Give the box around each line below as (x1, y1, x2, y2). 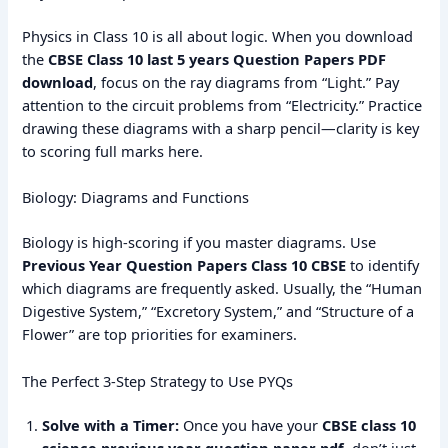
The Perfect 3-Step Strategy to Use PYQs (22, 370, 294, 391)
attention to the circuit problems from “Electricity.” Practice (22, 95, 423, 116)
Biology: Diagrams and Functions (22, 187, 250, 208)
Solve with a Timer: (42, 415, 180, 436)
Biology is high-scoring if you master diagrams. (22, 232, 347, 253)
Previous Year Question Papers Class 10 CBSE (22, 255, 347, 276)
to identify (346, 255, 420, 276)
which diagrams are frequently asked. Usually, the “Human (22, 278, 423, 299)
